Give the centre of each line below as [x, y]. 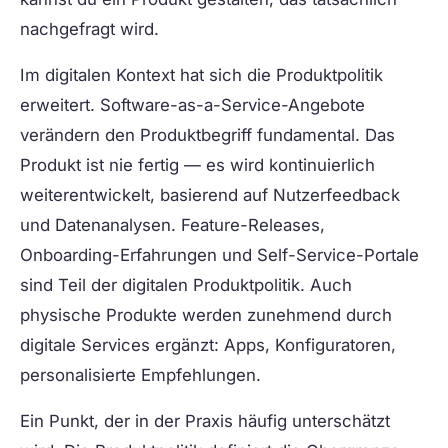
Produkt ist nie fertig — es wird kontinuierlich [197, 165]
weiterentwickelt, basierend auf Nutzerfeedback [210, 195]
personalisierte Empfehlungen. [140, 375]
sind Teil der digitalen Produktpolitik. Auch [186, 285]
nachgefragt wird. [89, 29]
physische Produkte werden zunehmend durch [206, 315]
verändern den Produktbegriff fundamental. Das [207, 135]
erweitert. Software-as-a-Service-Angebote [192, 105]
